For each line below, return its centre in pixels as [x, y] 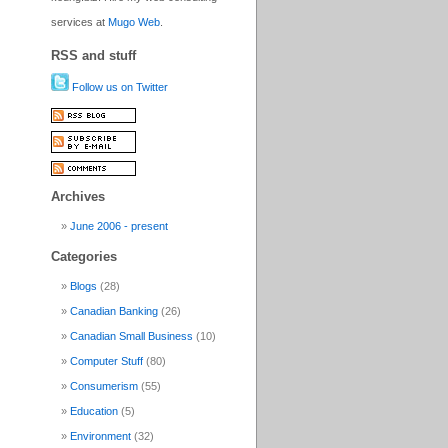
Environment [100, 436]
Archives [78, 197]
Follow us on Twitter [118, 87]
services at [79, 22]
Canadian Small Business [131, 336]
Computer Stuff [106, 361]
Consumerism [104, 386]
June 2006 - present [119, 226]
